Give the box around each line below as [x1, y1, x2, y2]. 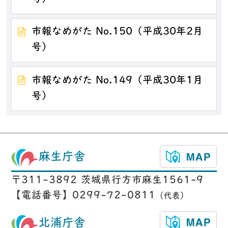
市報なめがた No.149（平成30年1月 [32, 75, 204, 86]
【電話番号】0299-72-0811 [11, 191, 156, 202]
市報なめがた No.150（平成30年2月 [32, 27, 204, 38]
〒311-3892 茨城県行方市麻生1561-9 [11, 176, 204, 186]
